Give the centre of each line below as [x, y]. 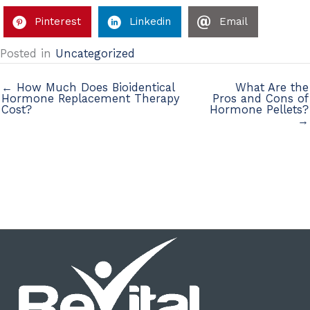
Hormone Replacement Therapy [90, 98]
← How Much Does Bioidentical [88, 87]
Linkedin [150, 22]
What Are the [272, 87]
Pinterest [58, 22]
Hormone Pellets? [259, 109]
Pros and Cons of [261, 98]
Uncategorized [95, 54]
